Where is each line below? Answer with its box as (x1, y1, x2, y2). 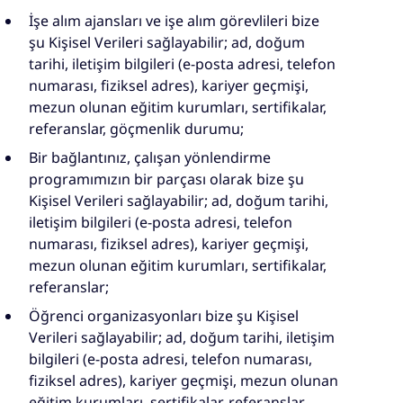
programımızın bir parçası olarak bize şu (29, 169, 304, 190)
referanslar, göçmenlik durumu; (29, 119, 244, 139)
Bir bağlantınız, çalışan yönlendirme (29, 148, 271, 168)
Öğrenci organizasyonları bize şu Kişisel (29, 306, 299, 327)
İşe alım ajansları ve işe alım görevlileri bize (29, 11, 319, 31)
